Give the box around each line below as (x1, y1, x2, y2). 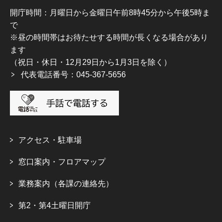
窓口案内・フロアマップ (18, 158, 106, 166)
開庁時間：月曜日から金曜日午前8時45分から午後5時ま (10, 8, 210, 17)
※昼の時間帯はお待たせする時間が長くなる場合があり (10, 33, 208, 42)
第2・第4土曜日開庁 (18, 201, 91, 210)
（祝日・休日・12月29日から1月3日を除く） (10, 58, 171, 67)
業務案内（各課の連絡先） (18, 179, 113, 188)
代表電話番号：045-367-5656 (21, 70, 126, 79)
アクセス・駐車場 (18, 136, 82, 145)
